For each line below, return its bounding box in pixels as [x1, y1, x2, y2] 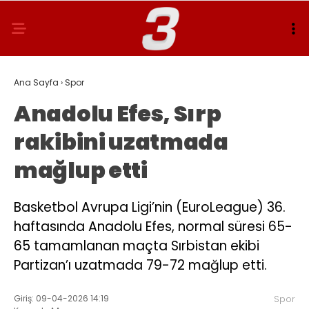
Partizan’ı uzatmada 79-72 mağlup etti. [14, 256, 267, 275]
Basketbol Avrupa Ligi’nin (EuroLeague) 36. [14, 198, 286, 217]
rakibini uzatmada [14, 126, 228, 157]
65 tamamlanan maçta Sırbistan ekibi [14, 237, 259, 255]
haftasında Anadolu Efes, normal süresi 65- [14, 217, 292, 236]
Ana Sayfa [14, 77, 59, 88]
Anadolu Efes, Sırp [14, 98, 221, 129]
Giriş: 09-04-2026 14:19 [14, 292, 109, 304]
